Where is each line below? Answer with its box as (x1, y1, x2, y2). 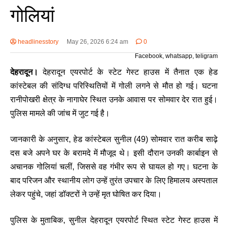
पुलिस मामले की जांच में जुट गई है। (10, 109, 110, 118)
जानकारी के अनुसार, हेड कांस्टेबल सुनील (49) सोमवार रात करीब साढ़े (10, 135, 218, 144)
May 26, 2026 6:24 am (66, 38, 128, 46)
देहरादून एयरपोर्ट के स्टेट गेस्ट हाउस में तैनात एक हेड (38, 68, 218, 77)
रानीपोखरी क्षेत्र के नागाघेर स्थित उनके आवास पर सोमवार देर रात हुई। (10, 95, 218, 104)
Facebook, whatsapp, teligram (135, 52, 218, 60)
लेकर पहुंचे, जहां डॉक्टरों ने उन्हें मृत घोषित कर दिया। (10, 190, 162, 199)
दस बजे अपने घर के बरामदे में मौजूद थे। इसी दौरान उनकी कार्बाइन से (10, 149, 218, 158)
